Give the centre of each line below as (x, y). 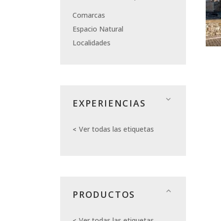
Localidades (92, 43)
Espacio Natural (98, 29)
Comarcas (89, 15)
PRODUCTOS (104, 195)
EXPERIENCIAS (109, 103)
